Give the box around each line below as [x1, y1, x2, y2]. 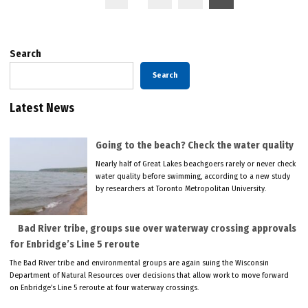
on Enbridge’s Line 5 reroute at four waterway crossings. [10, 282, 199, 292]
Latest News [10, 100, 75, 115]
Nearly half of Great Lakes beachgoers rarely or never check [96, 158, 296, 168]
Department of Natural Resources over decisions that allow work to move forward [10, 269, 289, 280]
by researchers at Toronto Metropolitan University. [96, 183, 267, 193]
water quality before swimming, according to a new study [96, 170, 291, 181]
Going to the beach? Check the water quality [96, 139, 294, 151]
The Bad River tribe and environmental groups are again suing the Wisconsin [10, 257, 269, 267]
